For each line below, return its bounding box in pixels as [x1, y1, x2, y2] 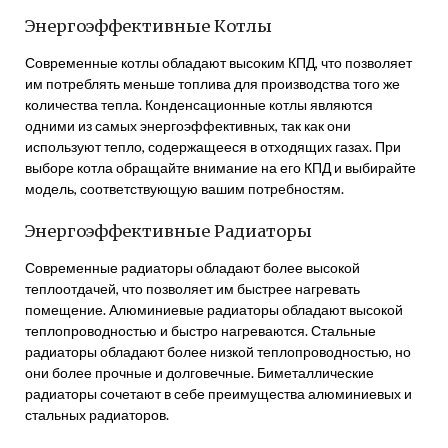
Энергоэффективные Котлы [25, 16, 272, 36]
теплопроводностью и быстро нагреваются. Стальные [25, 322, 376, 339]
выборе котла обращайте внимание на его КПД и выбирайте [25, 159, 416, 176]
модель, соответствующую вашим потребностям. [25, 180, 344, 197]
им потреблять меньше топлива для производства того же [25, 75, 400, 92]
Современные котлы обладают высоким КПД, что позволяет [25, 54, 412, 71]
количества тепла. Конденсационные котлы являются [25, 96, 373, 113]
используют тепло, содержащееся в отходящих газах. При [25, 138, 401, 155]
